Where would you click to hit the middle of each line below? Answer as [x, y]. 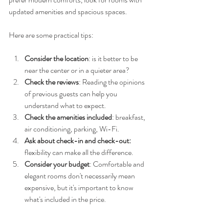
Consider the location [56, 59]
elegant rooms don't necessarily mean [80, 176]
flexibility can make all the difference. [79, 153]
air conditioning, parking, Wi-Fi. [72, 129]
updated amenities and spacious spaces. [68, 12]
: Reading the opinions [112, 82]
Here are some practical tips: [51, 35]
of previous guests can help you [72, 94]
